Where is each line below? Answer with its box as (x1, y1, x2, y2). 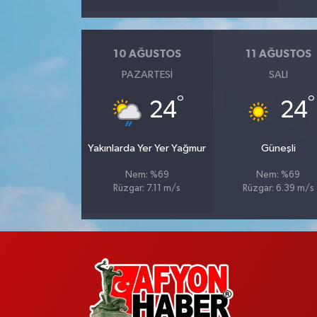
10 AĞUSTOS (113, 48, 181, 60)
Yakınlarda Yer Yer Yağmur (88, 142, 207, 154)
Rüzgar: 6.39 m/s (242, 183, 314, 193)
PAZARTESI (121, 69, 173, 80)
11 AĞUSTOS (245, 48, 311, 60)
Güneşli (260, 142, 296, 154)
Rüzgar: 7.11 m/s (113, 183, 181, 193)
